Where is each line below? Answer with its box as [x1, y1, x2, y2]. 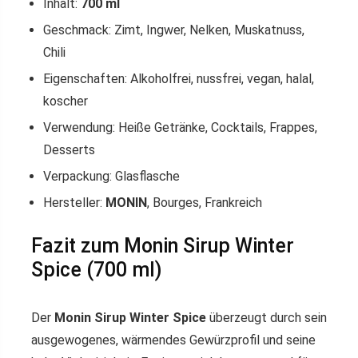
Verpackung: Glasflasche [43, 169, 180, 184]
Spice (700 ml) [31, 258, 162, 281]
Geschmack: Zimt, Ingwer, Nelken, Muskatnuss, [43, 22, 304, 38]
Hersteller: [43, 195, 105, 210]
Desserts [43, 142, 95, 157]
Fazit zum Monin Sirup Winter [31, 234, 294, 257]
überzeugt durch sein [206, 310, 327, 325]
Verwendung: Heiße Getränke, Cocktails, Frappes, [43, 120, 317, 135]
